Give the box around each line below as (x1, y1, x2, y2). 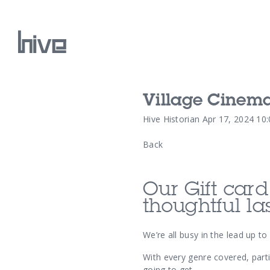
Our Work (131, 95, 195, 108)
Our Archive (131, 145, 213, 159)
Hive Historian (143, 113, 200, 125)
